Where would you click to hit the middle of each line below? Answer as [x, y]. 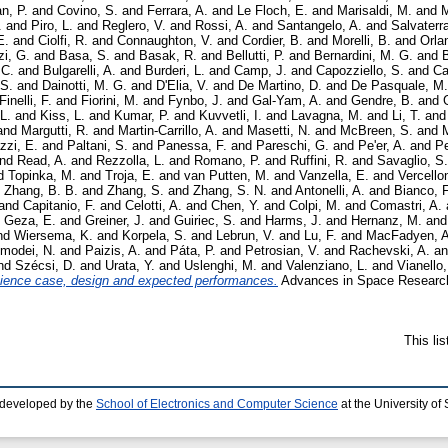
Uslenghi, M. [220, 266]
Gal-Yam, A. [287, 101]
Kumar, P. [142, 116]
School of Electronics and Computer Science [217, 404]
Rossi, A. [221, 26]
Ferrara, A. [177, 11]
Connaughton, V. [165, 41]
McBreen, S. [376, 131]
